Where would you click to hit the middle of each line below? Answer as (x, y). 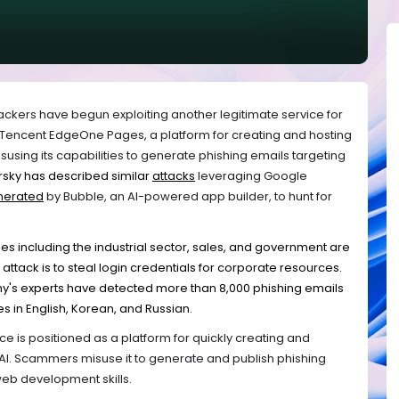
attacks (174, 176)
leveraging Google (251, 176)
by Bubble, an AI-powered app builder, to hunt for (188, 197)
